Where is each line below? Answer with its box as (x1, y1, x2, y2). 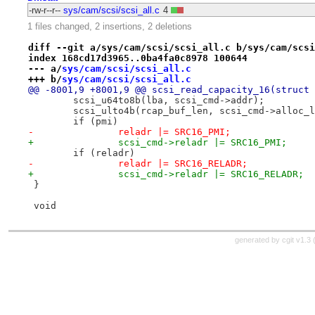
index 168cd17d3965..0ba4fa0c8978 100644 (27, 52, 247, 63)
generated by (235, 236, 282, 245)
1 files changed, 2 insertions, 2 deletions (27, 21, 192, 32)
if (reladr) (72, 147, 135, 158)
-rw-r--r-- (28, 4, 60, 15)
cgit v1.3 (282, 236, 311, 245)
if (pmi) (72, 115, 118, 127)
